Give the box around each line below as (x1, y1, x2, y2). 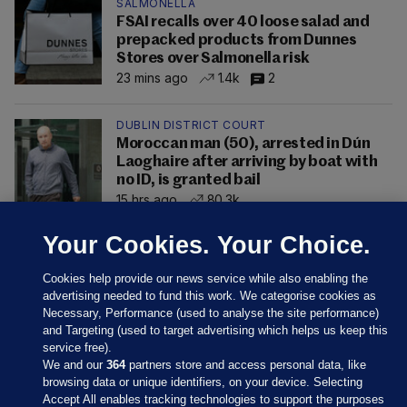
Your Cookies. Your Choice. (43, 231, 372, 259)
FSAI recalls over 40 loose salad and (116, 14, 370, 30)
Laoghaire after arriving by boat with (116, 154, 378, 170)
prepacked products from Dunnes (116, 32, 357, 48)
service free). (43, 341, 113, 354)
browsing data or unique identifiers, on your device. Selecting (43, 375, 363, 389)
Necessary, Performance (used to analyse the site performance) (43, 306, 380, 320)
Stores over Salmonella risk (116, 50, 310, 66)
